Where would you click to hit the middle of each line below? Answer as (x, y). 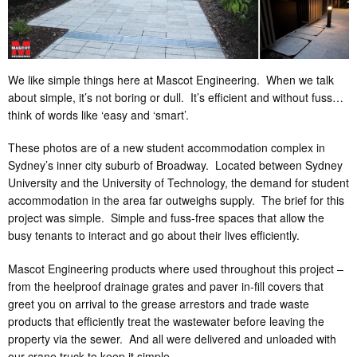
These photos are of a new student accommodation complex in (167, 148)
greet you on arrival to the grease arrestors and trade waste (159, 303)
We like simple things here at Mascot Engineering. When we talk (171, 79)
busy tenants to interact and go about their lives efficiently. (154, 235)
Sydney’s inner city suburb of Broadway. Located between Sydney (175, 165)
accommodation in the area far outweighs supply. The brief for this (176, 200)
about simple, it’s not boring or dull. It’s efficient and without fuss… (176, 97)
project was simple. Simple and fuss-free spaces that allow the (166, 218)
